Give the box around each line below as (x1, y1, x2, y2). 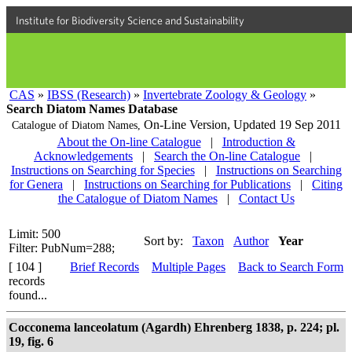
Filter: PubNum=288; (9, 241, 115, 255)
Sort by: (144, 234, 183, 247)
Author (233, 234, 269, 247)
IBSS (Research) (47, 88, 130, 101)
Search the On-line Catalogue (154, 149, 300, 163)
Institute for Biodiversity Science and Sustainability (16, 14, 244, 27)
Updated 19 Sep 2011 (233, 118, 341, 131)
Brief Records (70, 260, 139, 273)
